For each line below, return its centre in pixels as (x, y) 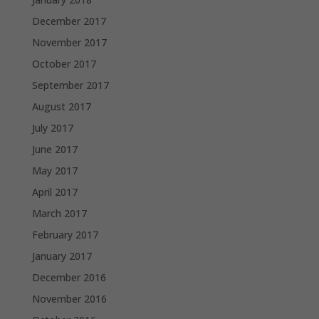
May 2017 (54, 171)
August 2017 (61, 107)
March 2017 (59, 214)
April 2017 (54, 192)
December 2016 (69, 278)
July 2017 (52, 128)
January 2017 (62, 256)
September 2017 (70, 85)
